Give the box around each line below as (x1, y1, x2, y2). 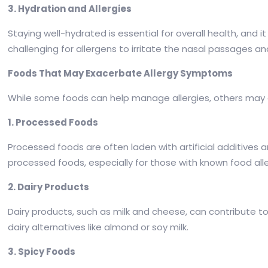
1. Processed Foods (8, 116, 99, 129)
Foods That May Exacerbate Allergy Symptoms (8, 67, 233, 80)
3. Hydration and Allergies (8, 2, 132, 16)
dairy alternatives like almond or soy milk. (8, 221, 189, 234)
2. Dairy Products (8, 181, 90, 194)
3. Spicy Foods (8, 245, 76, 258)
